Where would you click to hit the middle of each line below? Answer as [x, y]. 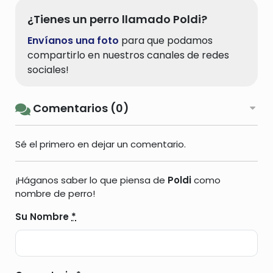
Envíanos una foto [73, 41]
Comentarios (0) [80, 108]
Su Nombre [43, 217]
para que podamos [166, 41]
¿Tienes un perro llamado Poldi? [117, 19]
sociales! [48, 70]
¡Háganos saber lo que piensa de [91, 180]
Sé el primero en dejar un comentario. [101, 144]
